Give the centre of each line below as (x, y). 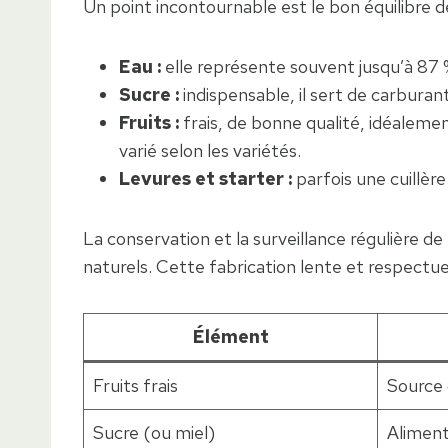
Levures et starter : (205, 179)
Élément (230, 337)
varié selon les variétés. (210, 151)
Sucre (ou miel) (154, 433)
